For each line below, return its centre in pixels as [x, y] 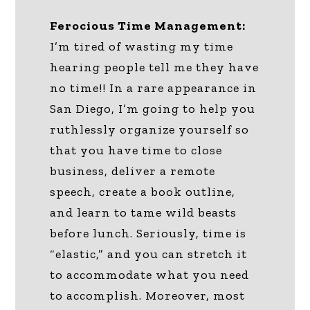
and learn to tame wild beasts [144, 212]
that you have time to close [136, 150]
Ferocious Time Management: [148, 25]
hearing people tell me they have [155, 67]
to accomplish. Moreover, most [148, 295]
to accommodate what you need [150, 274]
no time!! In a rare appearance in [154, 88]
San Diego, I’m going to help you [153, 108]
